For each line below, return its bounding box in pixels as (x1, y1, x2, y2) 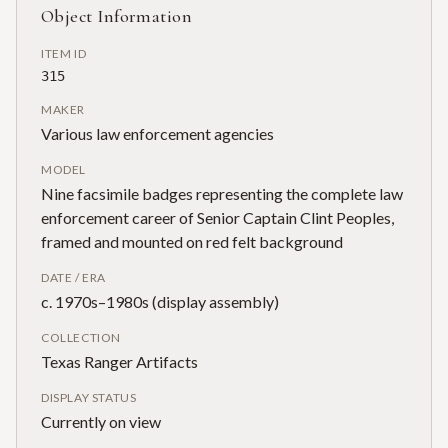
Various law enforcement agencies (41, 123, 274, 143)
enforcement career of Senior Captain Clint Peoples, (41, 207, 394, 227)
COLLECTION (41, 329, 121, 345)
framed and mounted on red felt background (41, 231, 343, 251)
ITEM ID (41, 45, 87, 61)
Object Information (41, 4, 193, 27)
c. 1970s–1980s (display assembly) (41, 291, 279, 311)
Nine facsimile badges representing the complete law (41, 183, 403, 203)
